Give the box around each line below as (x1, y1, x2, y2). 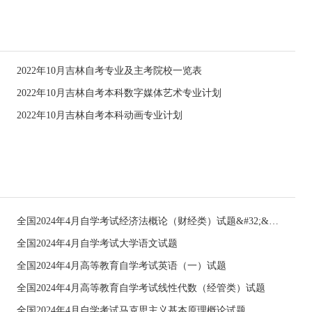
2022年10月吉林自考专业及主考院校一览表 (17, 65, 202, 76)
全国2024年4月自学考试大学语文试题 (17, 238, 178, 249)
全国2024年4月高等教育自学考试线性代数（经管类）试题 (17, 283, 265, 293)
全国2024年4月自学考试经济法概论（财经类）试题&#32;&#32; (269, 216, 279, 226)
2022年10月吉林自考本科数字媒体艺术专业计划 (17, 88, 221, 98)
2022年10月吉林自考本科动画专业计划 (17, 110, 182, 120)
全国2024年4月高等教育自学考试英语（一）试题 (17, 260, 226, 271)
